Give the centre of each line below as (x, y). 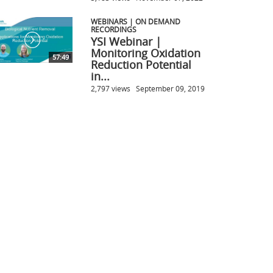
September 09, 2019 (170, 88)
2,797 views (110, 88)
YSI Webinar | (126, 41)
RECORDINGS (113, 29)
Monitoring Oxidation (145, 53)
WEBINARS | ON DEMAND (135, 21)
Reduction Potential (141, 64)
